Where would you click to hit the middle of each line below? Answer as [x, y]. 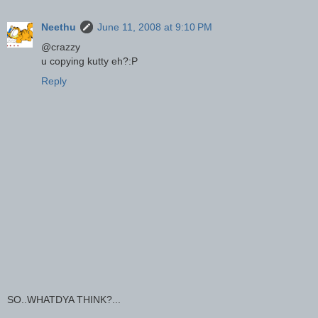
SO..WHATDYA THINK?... [64, 299]
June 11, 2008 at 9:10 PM [155, 27]
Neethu [59, 27]
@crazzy [61, 47]
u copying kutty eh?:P [89, 61]
